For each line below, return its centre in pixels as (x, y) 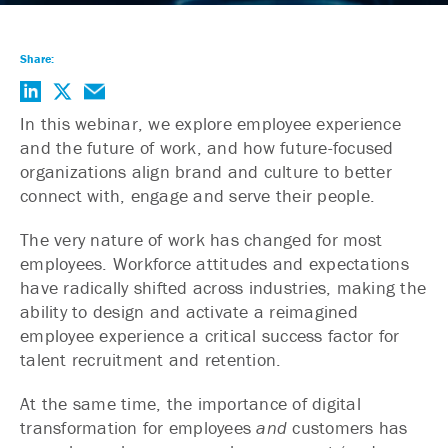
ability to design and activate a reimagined (189, 311)
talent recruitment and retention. (153, 359)
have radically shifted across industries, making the (223, 287)
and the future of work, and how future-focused (207, 147)
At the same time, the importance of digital (190, 403)
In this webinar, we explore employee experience (210, 123)
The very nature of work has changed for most (201, 239)
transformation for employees (138, 427)
